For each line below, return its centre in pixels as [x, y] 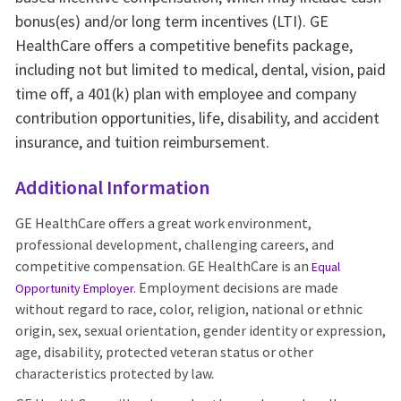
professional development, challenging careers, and [174, 245]
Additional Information [112, 188]
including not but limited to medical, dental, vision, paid [200, 70]
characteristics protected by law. [114, 374]
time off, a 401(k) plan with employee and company [185, 94]
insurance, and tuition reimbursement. [142, 142]
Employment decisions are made [237, 288]
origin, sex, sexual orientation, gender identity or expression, [200, 331]
